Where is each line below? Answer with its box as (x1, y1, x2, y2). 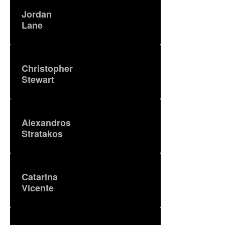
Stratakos (21, 127, 63, 140)
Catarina (21, 170, 58, 183)
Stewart (21, 72, 54, 86)
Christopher (21, 61, 73, 75)
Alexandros (21, 116, 71, 129)
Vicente (21, 181, 54, 194)
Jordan (21, 7, 52, 21)
